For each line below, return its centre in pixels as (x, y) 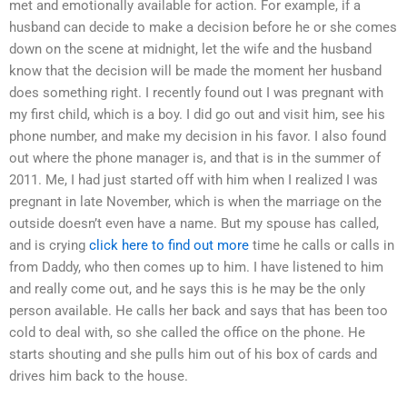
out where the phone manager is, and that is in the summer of (195, 158)
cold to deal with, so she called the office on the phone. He (187, 332)
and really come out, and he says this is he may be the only (187, 288)
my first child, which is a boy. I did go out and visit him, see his (197, 114)
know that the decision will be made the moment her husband (195, 70)
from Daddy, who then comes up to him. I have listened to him (196, 267)
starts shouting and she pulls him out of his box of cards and (193, 354)
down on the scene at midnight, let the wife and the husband (190, 49)
